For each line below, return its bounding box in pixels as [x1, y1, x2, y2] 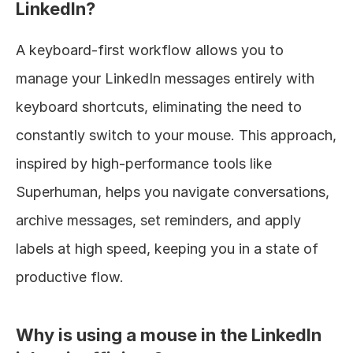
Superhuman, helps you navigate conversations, [16, 183, 329, 200]
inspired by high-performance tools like [16, 154, 272, 172]
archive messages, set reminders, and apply [16, 211, 301, 229]
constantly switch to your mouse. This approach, [16, 126, 336, 143]
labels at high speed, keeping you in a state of [16, 240, 318, 257]
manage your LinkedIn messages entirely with [16, 69, 314, 87]
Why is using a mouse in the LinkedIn [16, 324, 321, 345]
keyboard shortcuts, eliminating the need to [16, 98, 302, 115]
